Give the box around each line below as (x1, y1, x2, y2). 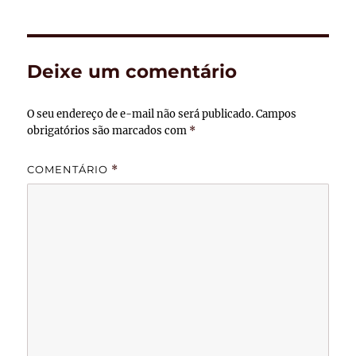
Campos (256, 107, 297, 122)
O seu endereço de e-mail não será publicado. (27, 107, 254, 122)
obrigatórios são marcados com (27, 124, 190, 138)
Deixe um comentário (27, 60, 238, 83)
